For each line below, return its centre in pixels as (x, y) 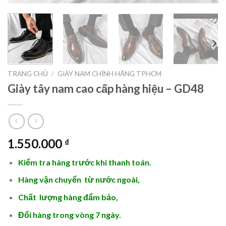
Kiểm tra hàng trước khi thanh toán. (85, 162)
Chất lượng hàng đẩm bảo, (68, 197)
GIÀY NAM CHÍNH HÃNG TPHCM (110, 74)
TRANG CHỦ (28, 74)
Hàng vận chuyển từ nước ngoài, (79, 180)
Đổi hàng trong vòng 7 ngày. (69, 214)
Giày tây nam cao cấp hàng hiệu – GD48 (106, 89)
